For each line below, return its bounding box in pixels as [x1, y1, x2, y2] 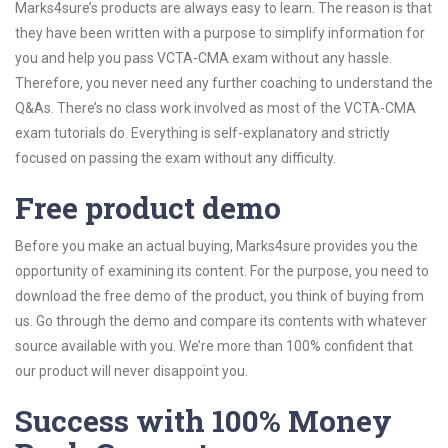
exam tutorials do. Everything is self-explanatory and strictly [15, 125, 390, 141]
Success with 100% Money [15, 401, 392, 440]
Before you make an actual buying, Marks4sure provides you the [15, 238, 418, 254]
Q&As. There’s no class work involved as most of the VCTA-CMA [15, 100, 416, 116]
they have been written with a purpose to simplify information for [15, 25, 425, 41]
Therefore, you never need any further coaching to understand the [15, 75, 433, 91]
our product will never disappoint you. [15, 363, 248, 379]
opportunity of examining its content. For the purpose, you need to [15, 263, 429, 279]
